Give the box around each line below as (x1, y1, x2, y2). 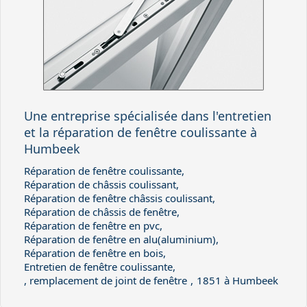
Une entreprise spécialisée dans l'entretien (24, 107, 271, 124)
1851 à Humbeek (197, 273, 278, 287)
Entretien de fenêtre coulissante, (24, 259, 175, 273)
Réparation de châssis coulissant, (24, 177, 179, 191)
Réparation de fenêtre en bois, (24, 245, 166, 260)
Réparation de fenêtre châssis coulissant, (24, 191, 215, 205)
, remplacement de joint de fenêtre (24, 273, 187, 287)
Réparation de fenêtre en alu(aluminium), (24, 232, 219, 246)
